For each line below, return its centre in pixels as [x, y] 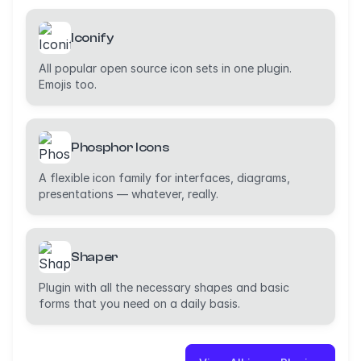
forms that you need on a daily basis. [139, 303]
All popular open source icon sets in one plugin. [165, 68]
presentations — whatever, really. [129, 194]
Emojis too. [68, 84]
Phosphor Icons [120, 147]
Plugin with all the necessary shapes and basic [164, 287]
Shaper [95, 257]
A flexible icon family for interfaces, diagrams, [164, 178]
